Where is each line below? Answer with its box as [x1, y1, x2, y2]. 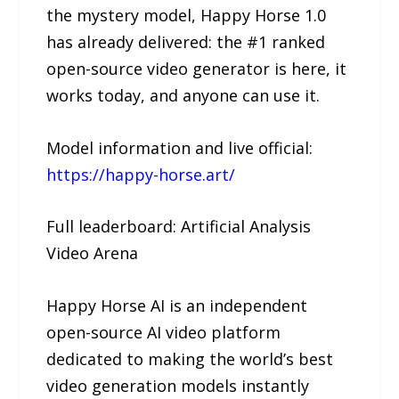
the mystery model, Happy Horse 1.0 [46, 4, 327, 26]
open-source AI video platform [46, 322, 281, 344]
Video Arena [46, 242, 139, 265]
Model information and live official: [46, 136, 313, 159]
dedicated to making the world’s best [46, 348, 334, 370]
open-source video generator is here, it [46, 57, 347, 79]
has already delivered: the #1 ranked [46, 30, 326, 53]
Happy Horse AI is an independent [46, 295, 308, 317]
